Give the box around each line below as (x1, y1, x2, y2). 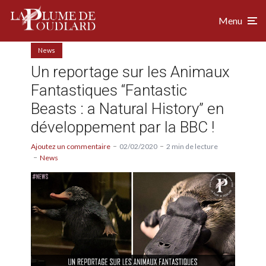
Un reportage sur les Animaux (31, 62, 230, 81)
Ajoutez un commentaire (31, 141, 110, 151)
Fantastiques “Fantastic (31, 81, 187, 99)
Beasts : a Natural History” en (31, 99, 224, 118)
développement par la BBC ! (31, 118, 214, 136)
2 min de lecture (166, 141, 218, 151)
